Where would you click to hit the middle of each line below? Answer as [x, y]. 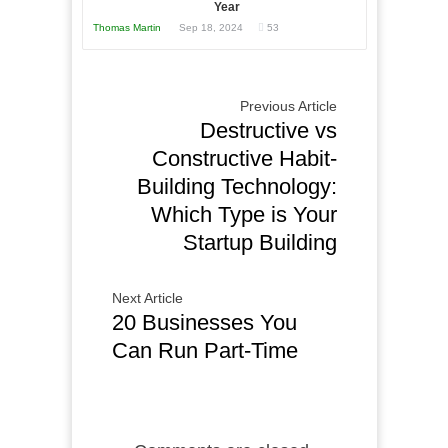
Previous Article [288, 106]
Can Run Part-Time [204, 351]
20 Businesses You [204, 323]
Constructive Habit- [244, 159]
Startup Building [259, 243]
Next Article [147, 298]
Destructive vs [268, 131]
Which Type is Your [243, 215]
